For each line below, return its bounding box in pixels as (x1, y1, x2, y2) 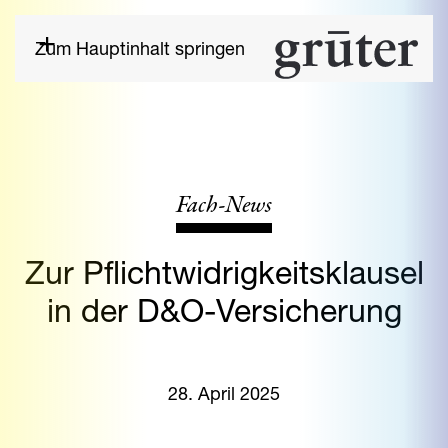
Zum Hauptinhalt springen (35, 37, 245, 59)
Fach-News (176, 195, 272, 219)
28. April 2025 (168, 382, 280, 404)
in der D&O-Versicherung (46, 291, 402, 329)
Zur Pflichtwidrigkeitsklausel (24, 253, 424, 291)
